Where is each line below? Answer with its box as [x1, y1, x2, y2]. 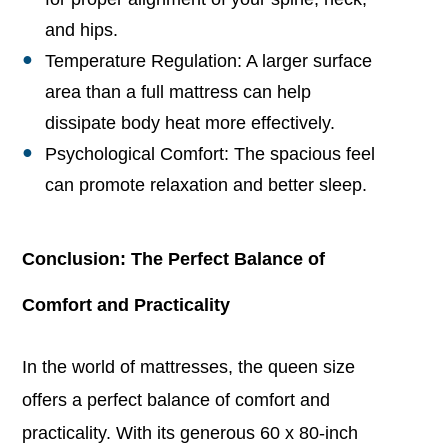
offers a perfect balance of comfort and [22, 389, 331, 410]
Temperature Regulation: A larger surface [44, 50, 372, 71]
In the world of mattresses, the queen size [22, 356, 356, 377]
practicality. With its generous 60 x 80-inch [22, 422, 359, 443]
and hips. [44, 19, 118, 40]
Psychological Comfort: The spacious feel [44, 143, 375, 164]
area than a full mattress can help [44, 81, 311, 102]
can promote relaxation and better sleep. [44, 174, 367, 195]
